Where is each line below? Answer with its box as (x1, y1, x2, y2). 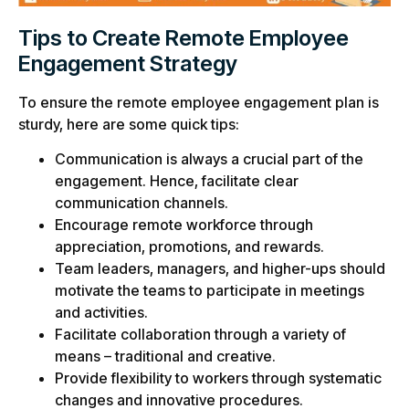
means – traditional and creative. (55, 346, 276, 365)
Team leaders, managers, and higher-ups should (55, 258, 385, 278)
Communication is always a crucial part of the (55, 149, 363, 168)
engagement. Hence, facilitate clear (55, 171, 299, 190)
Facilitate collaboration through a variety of (55, 324, 346, 343)
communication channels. (55, 193, 228, 212)
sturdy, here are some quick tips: (18, 114, 239, 133)
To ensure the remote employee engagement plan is (18, 92, 379, 111)
